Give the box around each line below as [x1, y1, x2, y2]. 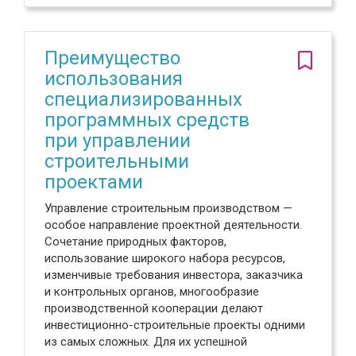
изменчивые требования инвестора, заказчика [44, 268, 303, 282]
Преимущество [44, 47, 180, 69]
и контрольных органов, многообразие [44, 284, 259, 299]
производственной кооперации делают [44, 301, 263, 315]
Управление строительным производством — [44, 201, 292, 215]
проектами [44, 171, 143, 193]
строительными [44, 150, 189, 172]
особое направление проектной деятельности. [44, 218, 302, 232]
